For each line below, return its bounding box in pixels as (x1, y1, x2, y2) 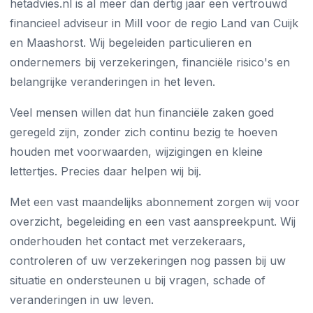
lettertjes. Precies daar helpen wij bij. (10, 164, 201, 178)
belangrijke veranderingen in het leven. (10, 75, 215, 89)
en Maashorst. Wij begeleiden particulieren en (10, 36, 252, 50)
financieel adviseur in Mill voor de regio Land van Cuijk (10, 16, 298, 30)
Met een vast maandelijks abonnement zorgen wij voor (10, 195, 300, 209)
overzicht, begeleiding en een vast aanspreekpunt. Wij (10, 214, 296, 228)
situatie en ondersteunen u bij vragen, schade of (10, 273, 265, 287)
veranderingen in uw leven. (10, 293, 154, 307)
